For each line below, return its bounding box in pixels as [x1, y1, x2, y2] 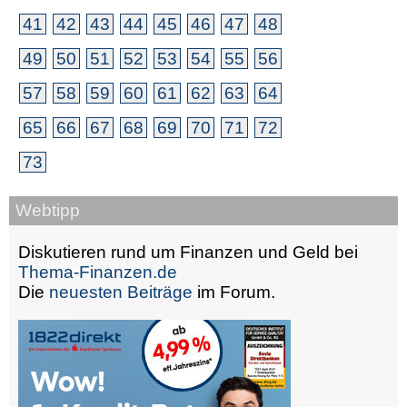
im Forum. [193, 282, 275, 302]
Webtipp [15, 200, 80, 220]
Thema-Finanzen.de [18, 262, 177, 282]
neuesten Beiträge [49, 282, 193, 302]
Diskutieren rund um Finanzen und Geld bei [18, 242, 358, 262]
